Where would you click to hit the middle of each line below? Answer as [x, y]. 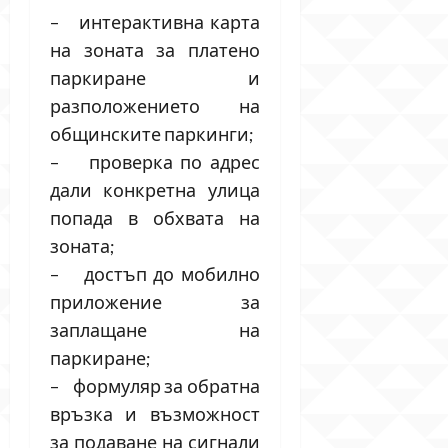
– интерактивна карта [155, 21]
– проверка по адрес [155, 161]
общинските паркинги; [152, 133]
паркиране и [155, 77]
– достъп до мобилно [155, 273]
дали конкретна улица [155, 189]
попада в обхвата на [155, 217]
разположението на [155, 105]
